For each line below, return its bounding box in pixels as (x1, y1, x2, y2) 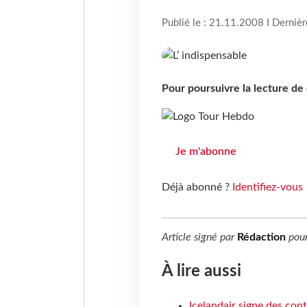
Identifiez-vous (232, 182, 303, 193)
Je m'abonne (175, 146, 236, 158)
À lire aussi (161, 263, 241, 280)
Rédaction (236, 232, 286, 243)
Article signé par (161, 232, 237, 243)
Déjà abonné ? (161, 182, 232, 193)
